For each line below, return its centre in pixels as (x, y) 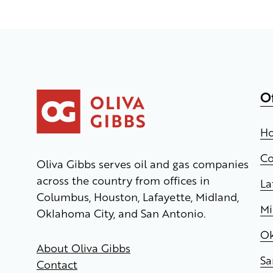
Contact (57, 264)
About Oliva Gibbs (83, 247)
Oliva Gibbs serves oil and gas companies (143, 163)
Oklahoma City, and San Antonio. (121, 213)
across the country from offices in (123, 180)
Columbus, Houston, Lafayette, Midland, (138, 196)
